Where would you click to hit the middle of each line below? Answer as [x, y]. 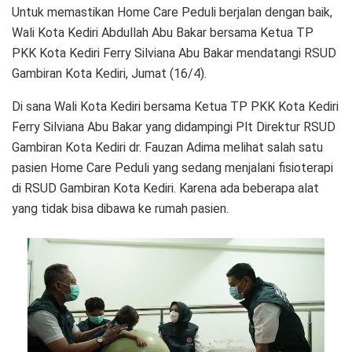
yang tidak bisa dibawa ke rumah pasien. [120, 208]
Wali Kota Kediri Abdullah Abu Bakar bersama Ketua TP [163, 32]
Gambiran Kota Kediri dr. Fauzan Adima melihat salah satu [167, 147]
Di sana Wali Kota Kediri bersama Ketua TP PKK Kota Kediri [175, 106]
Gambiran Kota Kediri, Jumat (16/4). [111, 73]
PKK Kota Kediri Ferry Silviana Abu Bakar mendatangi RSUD [174, 53]
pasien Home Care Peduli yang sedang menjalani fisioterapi [172, 167]
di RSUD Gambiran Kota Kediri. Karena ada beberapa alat [165, 188]
